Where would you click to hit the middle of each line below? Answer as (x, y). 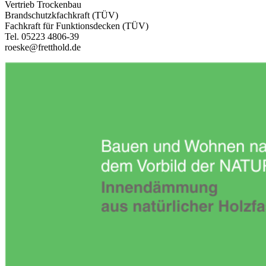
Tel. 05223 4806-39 (42, 37)
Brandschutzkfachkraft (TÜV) (61, 15)
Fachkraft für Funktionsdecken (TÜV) (77, 26)
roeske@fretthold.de (43, 47)
